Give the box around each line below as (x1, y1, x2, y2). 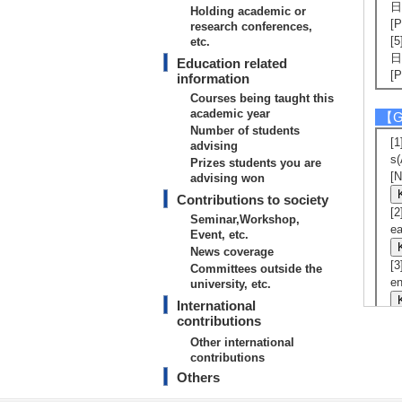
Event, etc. (190, 228, 249, 241)
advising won (190, 171, 265, 185)
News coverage (190, 245, 274, 258)
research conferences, (190, 20, 312, 33)
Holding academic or (190, 4, 306, 18)
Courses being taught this (190, 92, 334, 105)
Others (177, 370, 220, 385)
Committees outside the (190, 262, 322, 275)
